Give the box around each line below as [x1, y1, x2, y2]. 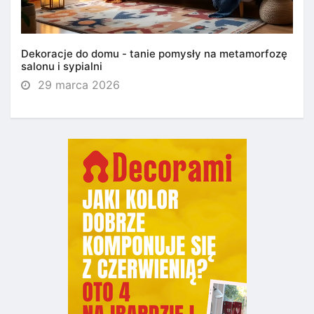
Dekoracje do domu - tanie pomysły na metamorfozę [21, 47, 287, 61]
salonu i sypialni [21, 60, 102, 74]
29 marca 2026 [34, 78, 120, 93]
